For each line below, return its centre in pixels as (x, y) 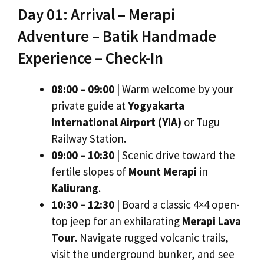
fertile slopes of (90, 172)
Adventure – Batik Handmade (117, 36)
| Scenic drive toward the (175, 155)
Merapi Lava (212, 221)
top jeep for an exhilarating (117, 221)
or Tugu (201, 122)
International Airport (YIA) (116, 122)
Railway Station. (89, 139)
